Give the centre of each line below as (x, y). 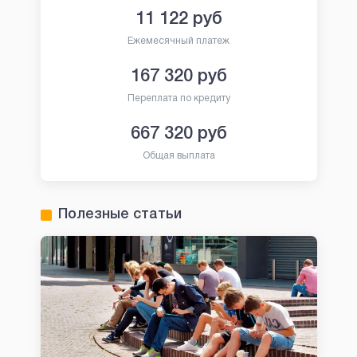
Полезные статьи (120, 215)
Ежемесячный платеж (178, 41)
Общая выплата (178, 156)
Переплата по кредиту (178, 99)
